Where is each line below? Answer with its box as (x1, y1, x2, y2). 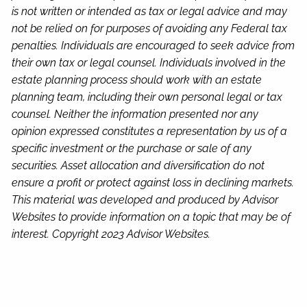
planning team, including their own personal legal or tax (12, 90, 283, 104)
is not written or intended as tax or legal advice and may (12, 5, 288, 19)
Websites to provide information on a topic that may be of (12, 210, 291, 224)
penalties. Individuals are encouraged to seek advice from (12, 39, 295, 53)
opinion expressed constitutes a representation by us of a (12, 125, 288, 138)
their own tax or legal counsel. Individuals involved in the (12, 56, 286, 70)
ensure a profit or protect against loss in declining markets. (12, 176, 295, 190)
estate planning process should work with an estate (12, 73, 262, 87)
